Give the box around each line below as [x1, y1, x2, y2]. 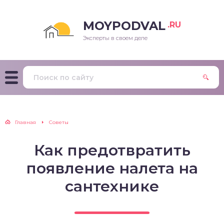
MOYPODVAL [83, 18, 165, 33]
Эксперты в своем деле [83, 34, 147, 41]
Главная [15, 119, 36, 125]
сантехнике [65, 177, 159, 195]
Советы [49, 119, 68, 125]
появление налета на [26, 159, 198, 177]
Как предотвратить [33, 141, 190, 159]
